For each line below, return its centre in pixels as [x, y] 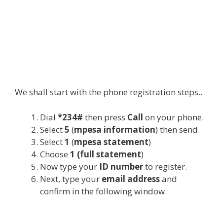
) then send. [178, 129]
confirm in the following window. [103, 191]
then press [106, 117]
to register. [165, 166]
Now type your [70, 166]
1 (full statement [106, 154]
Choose [55, 154]
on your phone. [173, 117]
